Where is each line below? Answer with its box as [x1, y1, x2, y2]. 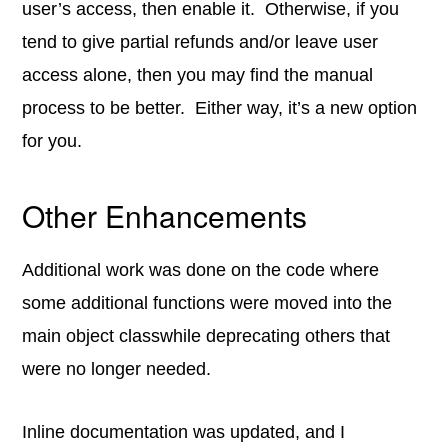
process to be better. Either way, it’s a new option [22, 98, 418, 118]
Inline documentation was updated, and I [22, 422, 346, 442]
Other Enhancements [22, 194, 308, 237]
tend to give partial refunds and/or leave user [22, 32, 379, 52]
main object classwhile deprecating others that [22, 326, 391, 346]
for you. [22, 131, 83, 151]
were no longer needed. [22, 359, 212, 379]
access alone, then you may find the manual [22, 65, 374, 85]
